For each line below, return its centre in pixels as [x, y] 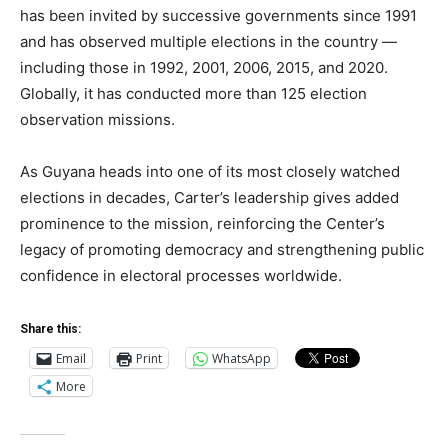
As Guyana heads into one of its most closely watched [210, 172]
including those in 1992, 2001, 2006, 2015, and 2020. [204, 68]
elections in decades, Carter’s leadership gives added [209, 198]
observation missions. [97, 120]
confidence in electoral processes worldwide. [181, 276]
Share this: [50, 329]
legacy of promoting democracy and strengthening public [222, 250]
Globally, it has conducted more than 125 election [193, 94]
